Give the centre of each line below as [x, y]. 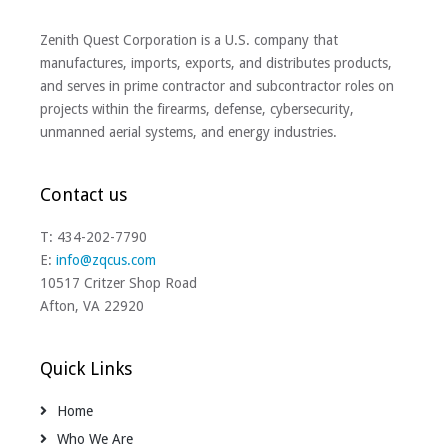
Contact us [83, 195]
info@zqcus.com [106, 260]
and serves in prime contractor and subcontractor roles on [217, 86]
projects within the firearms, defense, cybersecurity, [197, 109]
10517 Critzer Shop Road [118, 283]
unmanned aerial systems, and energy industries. [188, 132]
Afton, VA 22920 [92, 306]
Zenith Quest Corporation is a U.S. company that [189, 40]
